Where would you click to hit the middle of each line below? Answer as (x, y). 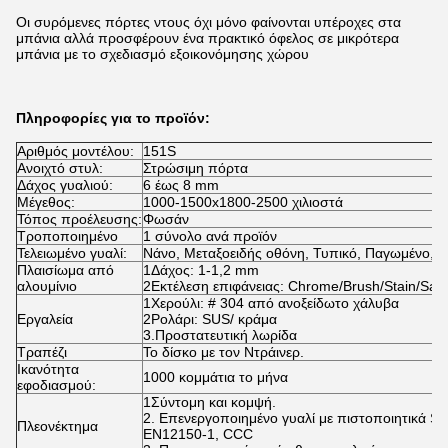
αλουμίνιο (47, 286)
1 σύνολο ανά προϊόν (210, 236)
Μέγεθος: (46, 202)
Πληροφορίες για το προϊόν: (113, 118)
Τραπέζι (42, 352)
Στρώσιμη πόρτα (195, 168)
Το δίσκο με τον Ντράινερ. (223, 352)
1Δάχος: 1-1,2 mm (201, 270)
